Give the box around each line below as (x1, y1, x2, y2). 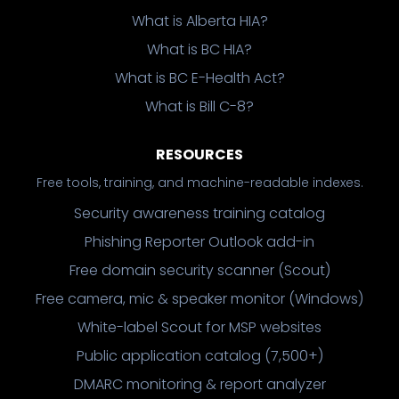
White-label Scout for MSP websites (77, 317, 322, 338)
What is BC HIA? (147, 39, 252, 61)
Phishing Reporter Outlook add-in (85, 232, 314, 253)
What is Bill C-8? (145, 96, 254, 118)
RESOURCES (156, 144, 243, 166)
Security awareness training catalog (74, 203, 325, 224)
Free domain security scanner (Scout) (69, 260, 330, 281)
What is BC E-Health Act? (114, 68, 285, 89)
